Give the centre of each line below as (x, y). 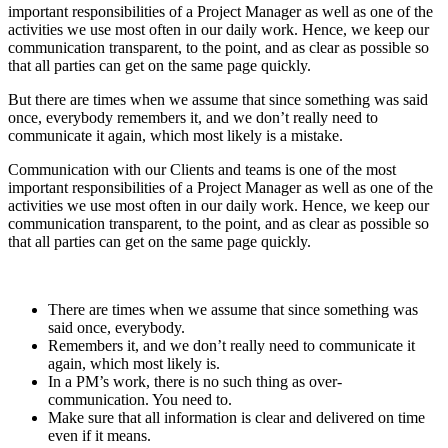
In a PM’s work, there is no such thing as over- (195, 382)
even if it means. (99, 436)
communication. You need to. (140, 400)
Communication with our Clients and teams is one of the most (202, 170)
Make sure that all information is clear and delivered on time (236, 418)
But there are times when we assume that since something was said (218, 100)
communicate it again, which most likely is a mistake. (175, 136)
